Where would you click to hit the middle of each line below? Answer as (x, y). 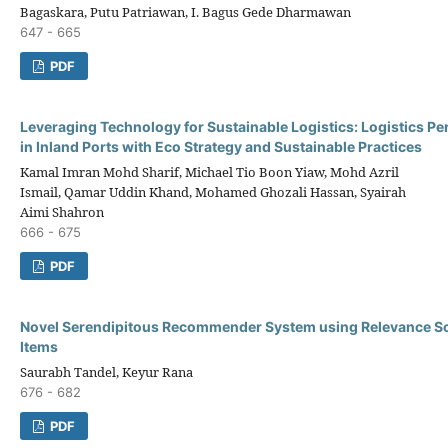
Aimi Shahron (62, 211)
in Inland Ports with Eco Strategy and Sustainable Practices (221, 146)
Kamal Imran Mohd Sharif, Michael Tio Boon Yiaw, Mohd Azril (209, 171)
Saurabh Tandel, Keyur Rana (106, 371)
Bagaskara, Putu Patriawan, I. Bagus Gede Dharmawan (185, 11)
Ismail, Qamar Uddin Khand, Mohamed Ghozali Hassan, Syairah (213, 191)
